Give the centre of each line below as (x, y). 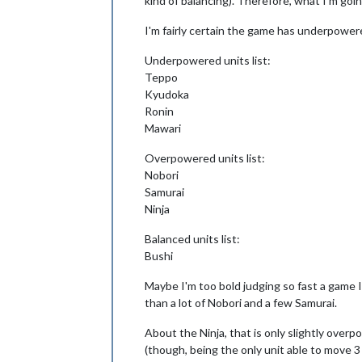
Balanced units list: (192, 238)
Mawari (163, 128)
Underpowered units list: (208, 60)
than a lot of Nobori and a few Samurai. (241, 302)
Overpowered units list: (205, 158)
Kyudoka (167, 94)
